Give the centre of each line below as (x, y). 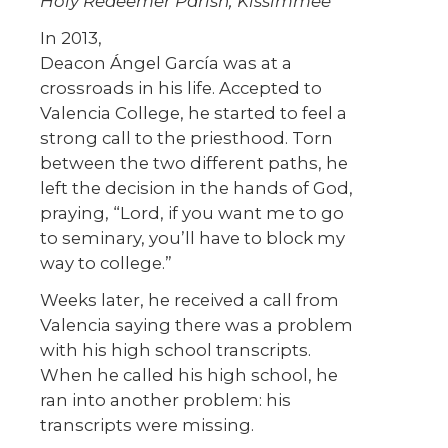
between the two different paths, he (194, 163)
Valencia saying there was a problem (196, 325)
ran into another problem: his (165, 400)
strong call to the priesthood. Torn (186, 138)
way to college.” (106, 263)
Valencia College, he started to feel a (193, 113)
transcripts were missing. (147, 425)
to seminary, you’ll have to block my (192, 238)
